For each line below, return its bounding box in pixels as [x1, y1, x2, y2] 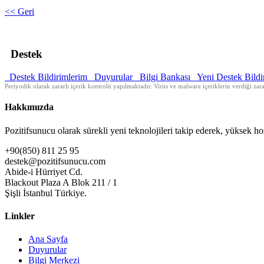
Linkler [5, 210, 35, 221]
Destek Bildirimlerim [5, 72, 90, 82]
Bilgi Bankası [135, 72, 193, 82]
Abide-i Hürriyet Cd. [5, 166, 82, 177]
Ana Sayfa [28, 234, 68, 245]
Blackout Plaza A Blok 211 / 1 [5, 177, 117, 187]
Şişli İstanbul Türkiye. [5, 187, 87, 198]
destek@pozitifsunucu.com [5, 156, 105, 166]
